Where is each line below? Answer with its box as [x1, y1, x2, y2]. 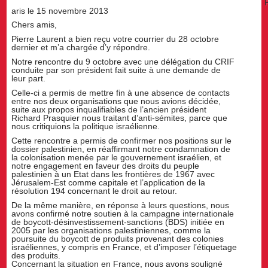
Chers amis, [11, 20, 57, 30]
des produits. [11, 250, 61, 260]
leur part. [11, 74, 46, 84]
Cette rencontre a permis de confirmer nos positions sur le [11, 135, 232, 145]
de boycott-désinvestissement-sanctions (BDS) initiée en [11, 217, 225, 227]
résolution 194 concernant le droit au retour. [11, 185, 178, 196]
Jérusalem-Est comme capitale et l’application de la [11, 177, 206, 187]
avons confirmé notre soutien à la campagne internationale [11, 208, 234, 218]
